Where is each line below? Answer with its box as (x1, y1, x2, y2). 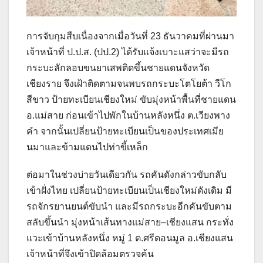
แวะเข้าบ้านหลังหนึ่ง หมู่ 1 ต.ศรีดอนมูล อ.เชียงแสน (26, 233, 233, 244)
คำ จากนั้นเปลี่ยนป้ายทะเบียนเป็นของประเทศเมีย (26, 126, 224, 137)
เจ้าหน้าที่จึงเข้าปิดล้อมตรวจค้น (26, 249, 154, 259)
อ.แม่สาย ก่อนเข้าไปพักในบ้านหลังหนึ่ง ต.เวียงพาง (26, 110, 230, 121)
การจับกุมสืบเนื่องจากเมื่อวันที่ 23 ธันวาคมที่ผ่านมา (26, 31, 234, 42)
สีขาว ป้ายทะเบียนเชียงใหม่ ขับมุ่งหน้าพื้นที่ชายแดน (26, 95, 236, 105)
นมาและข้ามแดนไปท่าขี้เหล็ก (26, 142, 148, 153)
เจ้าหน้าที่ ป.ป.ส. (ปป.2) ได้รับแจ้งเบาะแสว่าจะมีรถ (26, 47, 229, 58)
